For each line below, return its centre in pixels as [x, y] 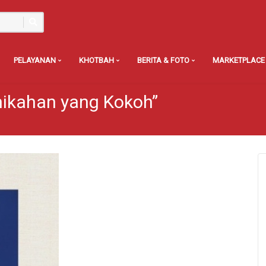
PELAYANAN [36, 60]
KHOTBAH [97, 60]
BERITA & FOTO [164, 60]
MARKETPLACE [239, 60]
